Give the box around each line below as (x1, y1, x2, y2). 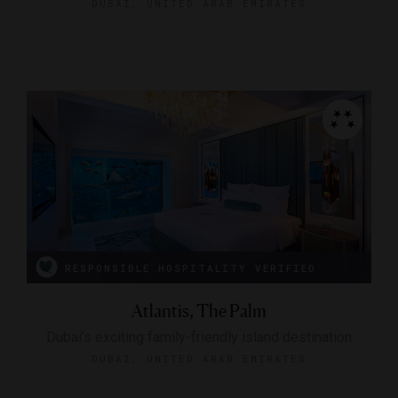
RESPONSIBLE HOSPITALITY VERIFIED (65, 260, 316, 275)
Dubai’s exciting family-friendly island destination (46, 328, 352, 346)
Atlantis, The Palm (131, 299, 267, 322)
